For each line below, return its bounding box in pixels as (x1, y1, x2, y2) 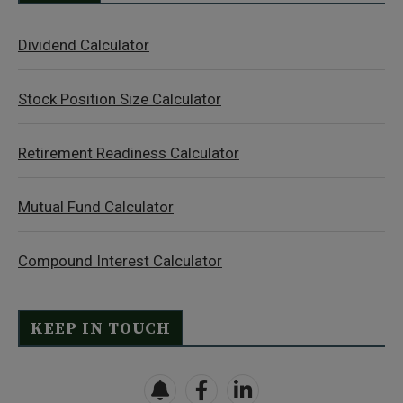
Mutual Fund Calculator (18, 198, 174, 216)
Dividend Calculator (18, 36, 149, 54)
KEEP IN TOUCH (31, 318, 171, 339)
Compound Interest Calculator (18, 252, 222, 270)
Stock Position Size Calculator (18, 90, 221, 108)
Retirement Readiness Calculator (18, 144, 239, 162)
